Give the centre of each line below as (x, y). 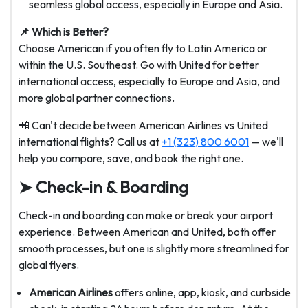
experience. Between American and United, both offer (147, 232)
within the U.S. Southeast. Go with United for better (139, 65)
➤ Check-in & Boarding (103, 187)
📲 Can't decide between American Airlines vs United (143, 125)
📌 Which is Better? (64, 32)
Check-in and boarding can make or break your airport (146, 216)
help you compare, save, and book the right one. (131, 158)
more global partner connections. (97, 98)
